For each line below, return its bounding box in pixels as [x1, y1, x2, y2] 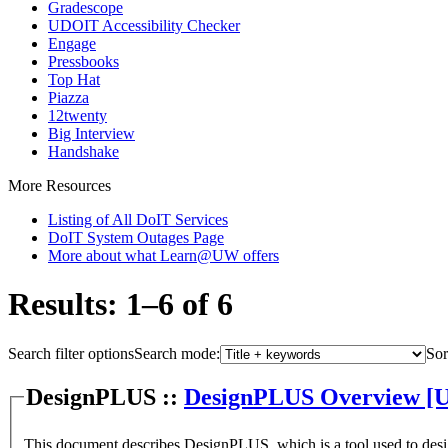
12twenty [48, 107, 107, 124]
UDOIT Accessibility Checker [48, 17, 240, 34]
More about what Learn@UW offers [48, 247, 279, 264]
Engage [48, 35, 96, 52]
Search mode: [134, 344, 220, 362]
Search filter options [8, 344, 134, 362]
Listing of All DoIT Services [48, 211, 228, 228]
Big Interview [48, 125, 135, 142]
